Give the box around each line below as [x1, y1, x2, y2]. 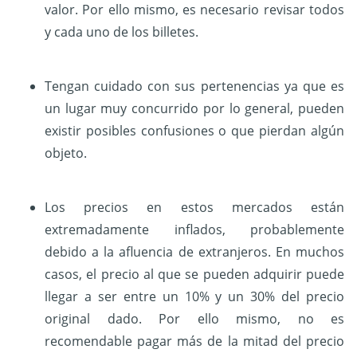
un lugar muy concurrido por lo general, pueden [45, 100, 344, 118]
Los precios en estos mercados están [45, 198, 344, 217]
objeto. [45, 144, 87, 163]
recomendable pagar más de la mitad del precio [45, 332, 344, 351]
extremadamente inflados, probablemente [45, 221, 344, 239]
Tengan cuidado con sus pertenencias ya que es [45, 77, 344, 96]
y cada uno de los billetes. [45, 23, 198, 41]
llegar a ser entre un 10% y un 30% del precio [45, 288, 344, 306]
